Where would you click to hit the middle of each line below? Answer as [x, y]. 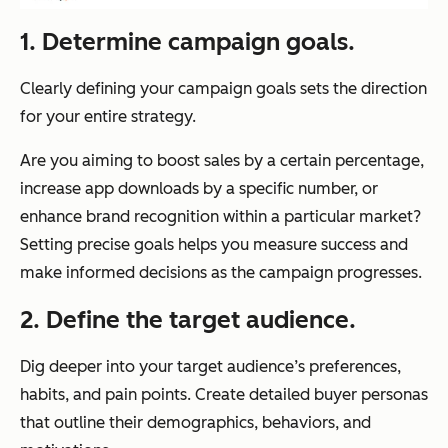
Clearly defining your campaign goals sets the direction [223, 88]
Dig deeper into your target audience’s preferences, [210, 366]
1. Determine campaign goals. [187, 41]
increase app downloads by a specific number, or [199, 188]
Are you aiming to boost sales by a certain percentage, [222, 160]
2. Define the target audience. [188, 319]
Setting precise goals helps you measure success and [214, 244]
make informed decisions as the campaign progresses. [221, 272]
